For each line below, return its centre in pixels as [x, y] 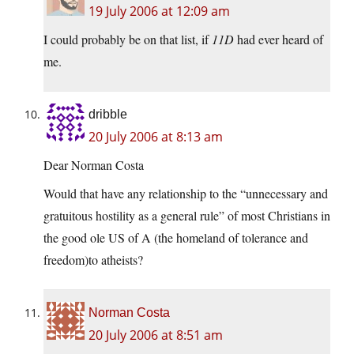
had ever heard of [279, 40]
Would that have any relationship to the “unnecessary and [186, 194]
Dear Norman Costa [94, 165]
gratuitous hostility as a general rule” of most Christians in [187, 216]
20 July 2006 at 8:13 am [156, 137]
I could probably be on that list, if [128, 40]
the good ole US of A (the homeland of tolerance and [176, 238]
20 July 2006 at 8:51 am [156, 335]
